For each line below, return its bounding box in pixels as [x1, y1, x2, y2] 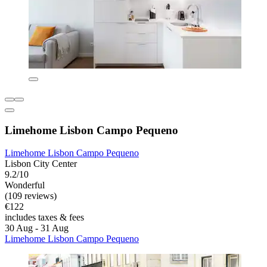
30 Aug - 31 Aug [5, 223, 69, 234]
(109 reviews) [5, 191, 57, 201]
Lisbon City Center [5, 159, 77, 169]
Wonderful [5, 180, 45, 191]
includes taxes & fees [5, 212, 84, 223]
